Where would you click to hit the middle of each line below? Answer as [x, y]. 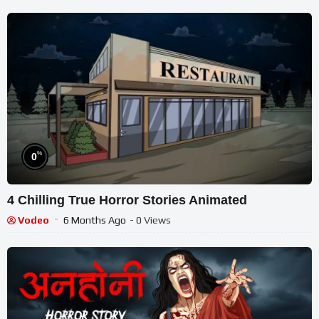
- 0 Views [150, 220]
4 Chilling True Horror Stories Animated [127, 200]
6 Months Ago [95, 220]
